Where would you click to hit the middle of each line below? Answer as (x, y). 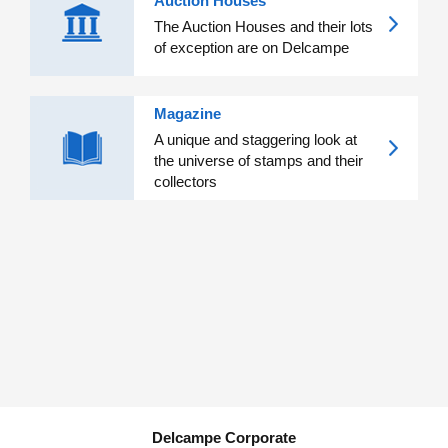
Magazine (187, 113)
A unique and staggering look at (255, 139)
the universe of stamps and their (258, 160)
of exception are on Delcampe (251, 47)
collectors (185, 181)
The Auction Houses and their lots (263, 26)
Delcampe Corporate (224, 437)
